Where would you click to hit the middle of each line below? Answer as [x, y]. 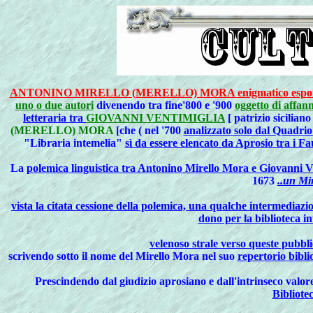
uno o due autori [54, 105]
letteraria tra [54, 118]
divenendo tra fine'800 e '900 [165, 105]
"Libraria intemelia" [74, 143]
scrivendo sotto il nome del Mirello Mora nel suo [123, 256]
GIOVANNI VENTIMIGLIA [155, 118]
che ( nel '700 [151, 130]
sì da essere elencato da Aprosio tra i [211, 143]
